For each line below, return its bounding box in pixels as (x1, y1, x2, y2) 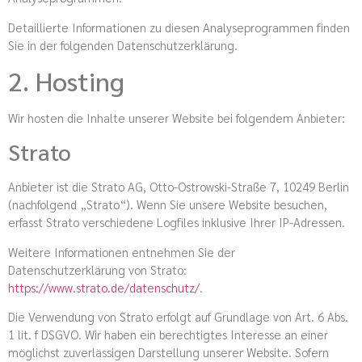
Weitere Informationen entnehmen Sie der (8, 243, 235, 259)
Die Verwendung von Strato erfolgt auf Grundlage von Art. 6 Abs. (8, 309, 348, 325)
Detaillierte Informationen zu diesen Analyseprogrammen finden (8, 19, 350, 35)
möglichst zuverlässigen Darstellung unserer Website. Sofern (8, 344, 329, 360)
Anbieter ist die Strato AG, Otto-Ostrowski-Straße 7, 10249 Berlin (8, 179, 349, 195)
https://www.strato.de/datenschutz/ (8, 279, 200, 295)
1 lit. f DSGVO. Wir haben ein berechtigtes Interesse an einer (8, 326, 328, 343)
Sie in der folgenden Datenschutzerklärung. (8, 36, 238, 53)
